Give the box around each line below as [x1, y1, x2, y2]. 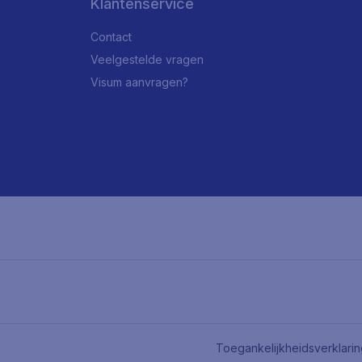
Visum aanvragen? [90, 75, 188, 89]
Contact [90, 30, 132, 44]
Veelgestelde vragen [90, 53, 204, 66]
